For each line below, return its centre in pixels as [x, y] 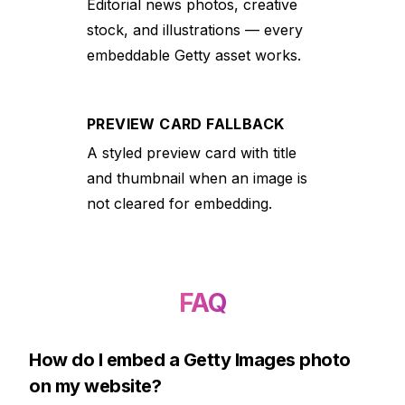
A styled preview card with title [192, 153]
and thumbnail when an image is [197, 178]
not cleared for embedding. [179, 203]
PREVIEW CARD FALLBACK [186, 124]
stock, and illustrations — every [195, 30]
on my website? [95, 386]
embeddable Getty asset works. [194, 55]
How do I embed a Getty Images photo [190, 360]
